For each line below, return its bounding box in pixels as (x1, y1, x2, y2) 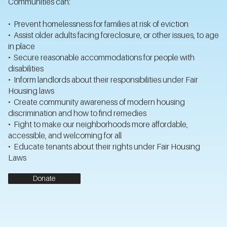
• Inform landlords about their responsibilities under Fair (8, 74, 198, 85)
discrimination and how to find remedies (8, 107, 146, 118)
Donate (33, 174, 56, 183)
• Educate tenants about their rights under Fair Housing (8, 141, 200, 152)
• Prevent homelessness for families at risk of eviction (8, 18, 188, 29)
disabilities (8, 63, 44, 73)
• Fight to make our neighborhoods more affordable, (8, 119, 188, 129)
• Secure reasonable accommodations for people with (8, 52, 195, 62)
